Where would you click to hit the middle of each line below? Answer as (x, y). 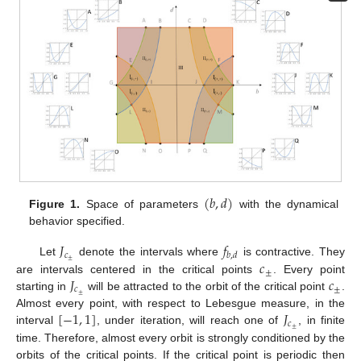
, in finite (322, 320)
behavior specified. (77, 221)
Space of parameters (142, 204)
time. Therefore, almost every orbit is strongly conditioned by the (180, 337)
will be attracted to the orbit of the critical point (207, 286)
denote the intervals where (149, 252)
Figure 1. (55, 204)
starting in (43, 286)
